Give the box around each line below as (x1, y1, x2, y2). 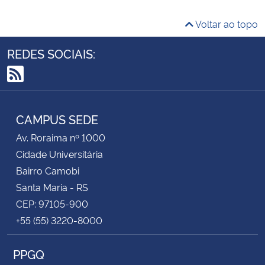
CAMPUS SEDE (16, 110, 98, 127)
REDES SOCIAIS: (7, 44, 95, 62)
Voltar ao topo (193, 17, 258, 30)
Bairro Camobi (16, 163, 79, 177)
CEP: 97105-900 (16, 196, 88, 210)
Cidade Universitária (16, 147, 103, 160)
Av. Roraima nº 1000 (16, 130, 105, 144)
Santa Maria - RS (16, 180, 88, 193)
